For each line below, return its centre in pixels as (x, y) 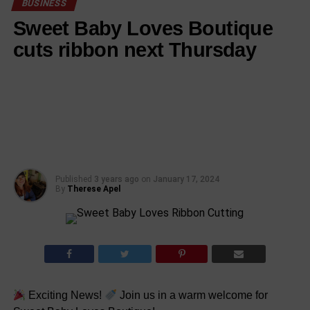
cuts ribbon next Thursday (135, 50)
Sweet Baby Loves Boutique (143, 29)
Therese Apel (93, 189)
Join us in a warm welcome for (193, 295)
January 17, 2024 (186, 180)
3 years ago (116, 180)
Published (73, 180)
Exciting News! (65, 295)
